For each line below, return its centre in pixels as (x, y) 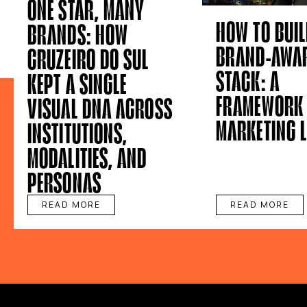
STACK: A (248, 80)
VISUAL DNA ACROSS (100, 108)
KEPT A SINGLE (77, 83)
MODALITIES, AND (87, 157)
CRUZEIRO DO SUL (88, 59)
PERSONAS (64, 182)
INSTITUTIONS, (78, 133)
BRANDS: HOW (78, 34)
